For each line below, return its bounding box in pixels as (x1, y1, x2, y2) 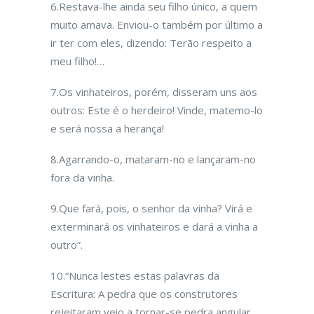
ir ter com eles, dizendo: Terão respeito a (50, 36, 252, 50)
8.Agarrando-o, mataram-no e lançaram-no (50, 152, 256, 166)
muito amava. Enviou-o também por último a (50, 18, 263, 32)
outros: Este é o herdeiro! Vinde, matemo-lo (50, 103, 263, 117)
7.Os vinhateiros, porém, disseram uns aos (50, 85, 257, 99)
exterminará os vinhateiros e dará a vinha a (50, 219, 258, 233)
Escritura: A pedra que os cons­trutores (50, 287, 238, 301)
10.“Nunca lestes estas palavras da (50, 268, 219, 282)
